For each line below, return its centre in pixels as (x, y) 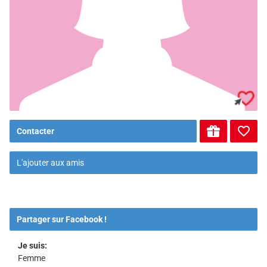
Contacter (35, 131)
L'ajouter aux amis (50, 163)
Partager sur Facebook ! (62, 220)
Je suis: (32, 246)
